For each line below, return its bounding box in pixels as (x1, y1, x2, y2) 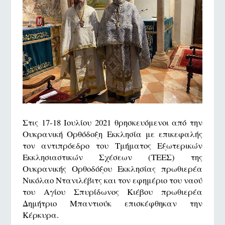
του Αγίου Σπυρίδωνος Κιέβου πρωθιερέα (22, 185, 203, 197)
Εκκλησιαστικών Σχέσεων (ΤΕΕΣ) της (22, 151, 203, 163)
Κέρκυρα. (22, 208, 59, 220)
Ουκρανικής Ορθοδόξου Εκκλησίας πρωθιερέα (22, 162, 203, 174)
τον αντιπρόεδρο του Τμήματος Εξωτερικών (22, 139, 203, 151)
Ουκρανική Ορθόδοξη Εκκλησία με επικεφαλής (22, 128, 203, 140)
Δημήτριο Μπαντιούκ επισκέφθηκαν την (22, 197, 203, 209)
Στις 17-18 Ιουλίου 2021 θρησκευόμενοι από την (22, 116, 203, 128)
